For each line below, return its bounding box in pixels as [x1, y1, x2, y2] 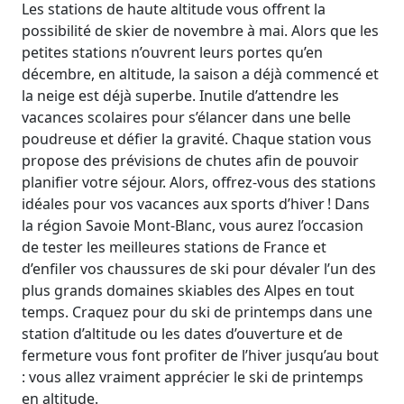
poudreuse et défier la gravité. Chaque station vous [22, 129, 372, 150]
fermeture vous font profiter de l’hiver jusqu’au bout [22, 345, 379, 366]
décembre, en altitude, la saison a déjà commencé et [22, 64, 379, 85]
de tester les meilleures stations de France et [22, 237, 326, 258]
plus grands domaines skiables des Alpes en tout [22, 280, 354, 301]
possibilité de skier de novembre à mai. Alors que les [22, 21, 379, 41]
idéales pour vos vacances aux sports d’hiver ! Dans [22, 194, 370, 215]
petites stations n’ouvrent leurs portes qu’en [22, 42, 323, 63]
